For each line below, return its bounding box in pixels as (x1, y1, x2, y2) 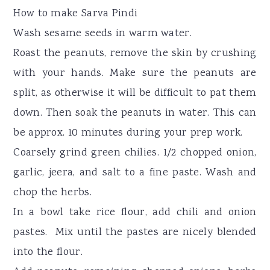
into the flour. (13, 244, 83, 260)
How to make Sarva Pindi (13, 5, 138, 22)
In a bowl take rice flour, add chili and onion (13, 204, 257, 221)
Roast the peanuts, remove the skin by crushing (13, 45, 257, 61)
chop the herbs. (13, 184, 92, 201)
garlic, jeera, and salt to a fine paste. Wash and (13, 165, 257, 181)
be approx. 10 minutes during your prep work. (13, 125, 243, 141)
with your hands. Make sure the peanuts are (13, 65, 257, 81)
